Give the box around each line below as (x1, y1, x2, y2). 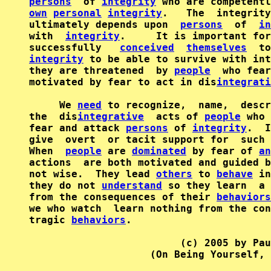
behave (217, 168, 253, 180)
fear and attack (29, 122, 126, 134)
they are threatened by (29, 65, 174, 76)
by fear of (186, 145, 259, 157)
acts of (144, 111, 204, 122)
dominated (132, 145, 186, 157)
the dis (29, 111, 77, 122)
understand (102, 180, 162, 191)
